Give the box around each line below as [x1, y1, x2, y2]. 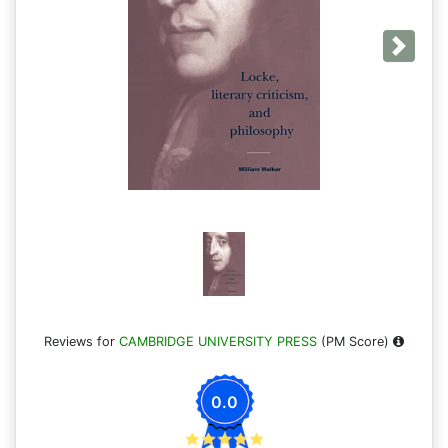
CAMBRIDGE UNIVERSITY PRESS [119, 334, 317, 350]
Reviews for [44, 334, 119, 350]
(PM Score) [317, 334, 393, 350]
